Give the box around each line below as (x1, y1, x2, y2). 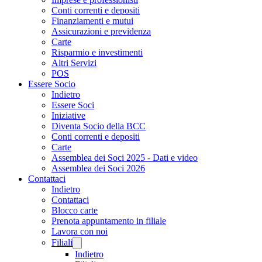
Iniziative (51, 111, 85, 120)
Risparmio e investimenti (51, 47, 143, 57)
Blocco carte (51, 205, 98, 215)
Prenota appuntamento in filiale (51, 216, 166, 226)
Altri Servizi (51, 58, 96, 68)
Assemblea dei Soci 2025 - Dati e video (51, 153, 198, 163)
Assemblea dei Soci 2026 (51, 163, 145, 173)
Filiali (51, 237, 73, 247)
